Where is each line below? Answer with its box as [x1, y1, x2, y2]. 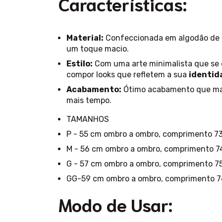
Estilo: [66, 59, 93, 69]
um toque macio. [66, 44, 129, 54]
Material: [66, 33, 104, 43]
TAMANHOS [66, 114, 109, 124]
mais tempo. [66, 96, 111, 106]
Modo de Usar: [58, 192, 172, 216]
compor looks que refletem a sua [66, 70, 189, 80]
